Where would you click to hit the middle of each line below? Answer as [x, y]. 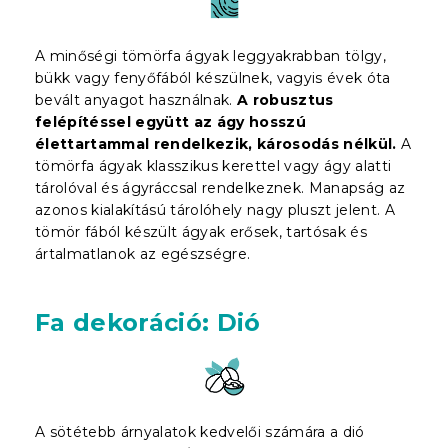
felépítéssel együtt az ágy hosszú [170, 121]
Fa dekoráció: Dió [148, 322]
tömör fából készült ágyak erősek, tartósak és [201, 231]
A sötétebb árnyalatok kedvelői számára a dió [200, 431]
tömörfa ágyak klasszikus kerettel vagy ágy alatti [213, 165]
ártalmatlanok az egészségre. [143, 253]
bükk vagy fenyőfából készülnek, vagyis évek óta [213, 77]
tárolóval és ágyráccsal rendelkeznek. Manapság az [220, 187]
